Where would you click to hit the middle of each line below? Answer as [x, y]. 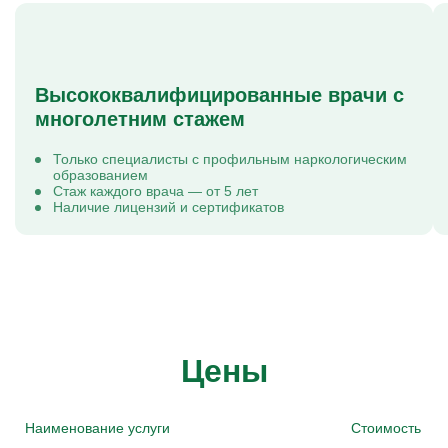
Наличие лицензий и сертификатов [168, 207]
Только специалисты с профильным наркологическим [230, 159]
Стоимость [386, 428]
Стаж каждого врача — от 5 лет [155, 191]
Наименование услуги [97, 428]
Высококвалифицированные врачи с [219, 95]
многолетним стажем [140, 119]
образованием [100, 175]
